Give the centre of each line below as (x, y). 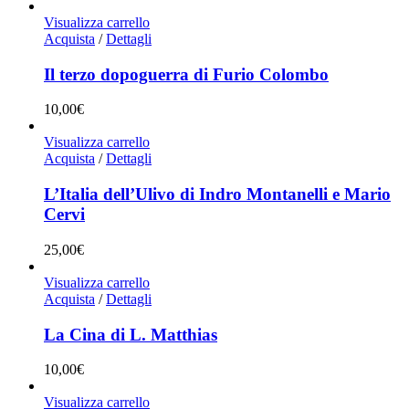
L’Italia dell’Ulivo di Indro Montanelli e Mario (217, 194)
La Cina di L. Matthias (131, 334)
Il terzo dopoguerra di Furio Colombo (186, 74)
